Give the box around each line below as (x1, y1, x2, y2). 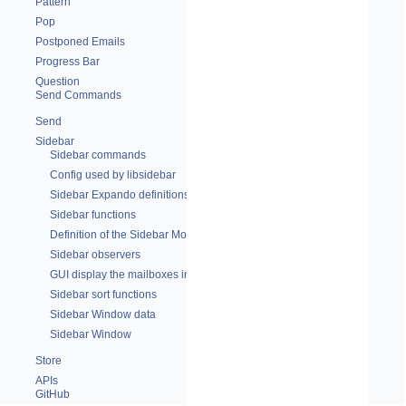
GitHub (35, 388, 70, 401)
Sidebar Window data (50, 308, 156, 321)
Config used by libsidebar (50, 169, 176, 181)
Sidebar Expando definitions (50, 188, 189, 201)
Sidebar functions (50, 208, 136, 221)
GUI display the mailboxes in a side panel (50, 268, 254, 281)
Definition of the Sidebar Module (50, 228, 208, 241)
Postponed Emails (35, 35, 125, 48)
